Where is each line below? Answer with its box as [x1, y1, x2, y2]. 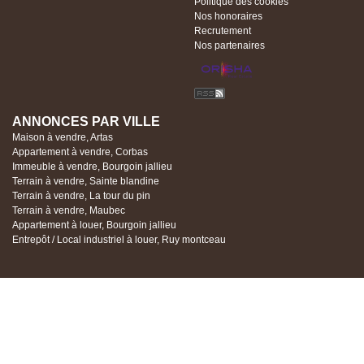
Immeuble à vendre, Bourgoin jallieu [12, 161, 172, 173]
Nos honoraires [194, 11, 262, 23]
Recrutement [194, 25, 251, 37]
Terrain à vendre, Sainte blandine [12, 175, 159, 188]
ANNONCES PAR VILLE [12, 115, 160, 129]
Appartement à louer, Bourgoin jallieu [12, 219, 176, 232]
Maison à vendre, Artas [12, 132, 113, 144]
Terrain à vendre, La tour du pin [12, 190, 150, 202]
